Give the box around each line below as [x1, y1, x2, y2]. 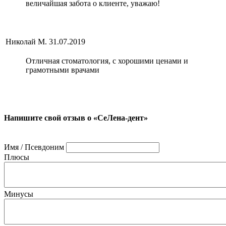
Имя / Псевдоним [4, 142, 64, 151]
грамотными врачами [26, 66, 99, 75]
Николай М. [6, 37, 47, 46]
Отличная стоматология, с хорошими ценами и [26, 56, 188, 66]
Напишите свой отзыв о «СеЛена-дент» [4, 113, 148, 122]
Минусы [4, 189, 33, 198]
